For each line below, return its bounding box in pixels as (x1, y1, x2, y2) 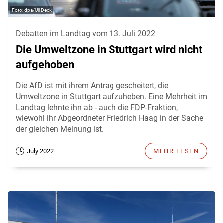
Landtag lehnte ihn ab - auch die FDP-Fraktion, (16, 103, 178, 112)
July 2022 (27, 147, 54, 155)
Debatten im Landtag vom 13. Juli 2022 (16, 29, 155, 39)
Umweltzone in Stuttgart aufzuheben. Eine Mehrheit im (16, 92, 207, 102)
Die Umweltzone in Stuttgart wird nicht (16, 43, 202, 56)
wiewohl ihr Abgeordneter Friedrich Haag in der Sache (16, 113, 203, 123)
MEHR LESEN (153, 147, 199, 155)
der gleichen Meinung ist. (16, 124, 104, 134)
